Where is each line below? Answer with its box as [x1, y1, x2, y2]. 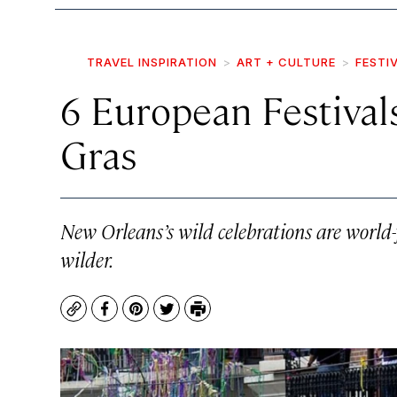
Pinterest [134, 307, 200, 328]
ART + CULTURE [237, 55, 336, 69]
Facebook [103, 307, 171, 328]
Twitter [165, 307, 217, 328]
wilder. [60, 245, 113, 272]
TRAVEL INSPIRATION [87, 55, 217, 69]
